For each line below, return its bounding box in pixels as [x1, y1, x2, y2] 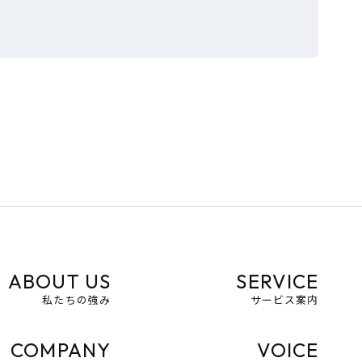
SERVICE [236, 269, 319, 293]
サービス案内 [250, 292, 319, 307]
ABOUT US [8, 269, 112, 293]
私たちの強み [42, 292, 112, 307]
